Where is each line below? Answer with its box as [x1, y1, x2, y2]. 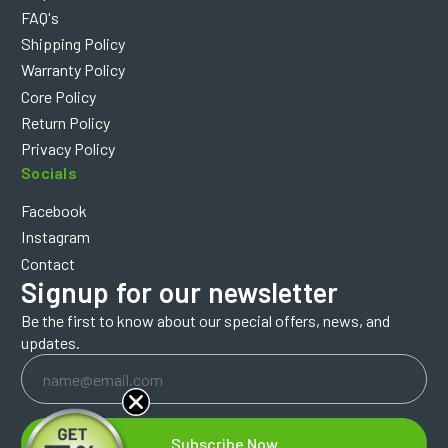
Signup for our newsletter [21, 274, 339, 309]
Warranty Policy [21, 60, 125, 80]
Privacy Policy [21, 138, 115, 158]
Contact [21, 253, 75, 273]
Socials [21, 163, 77, 183]
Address [21, 366, 78, 384]
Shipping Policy [21, 34, 125, 54]
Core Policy [21, 86, 96, 106]
